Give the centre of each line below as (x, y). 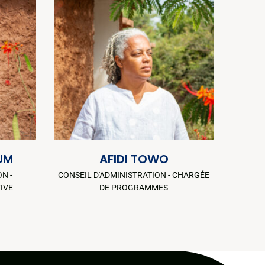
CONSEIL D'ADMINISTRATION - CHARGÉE (134, 175)
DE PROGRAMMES (134, 187)
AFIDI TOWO (134, 159)
